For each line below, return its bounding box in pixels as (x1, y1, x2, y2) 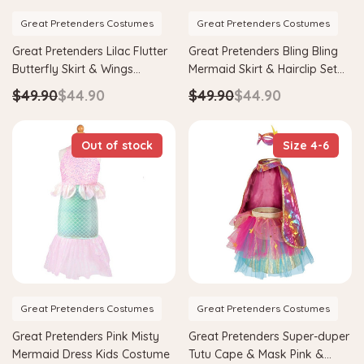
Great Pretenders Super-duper (188, 328, 349, 344)
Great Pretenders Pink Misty (12, 328, 159, 344)
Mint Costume (188, 79, 262, 94)
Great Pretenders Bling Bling (188, 43, 338, 58)
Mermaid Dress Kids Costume (12, 346, 170, 362)
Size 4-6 (283, 137, 329, 153)
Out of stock (81, 137, 153, 153)
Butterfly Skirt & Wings (12, 61, 133, 76)
